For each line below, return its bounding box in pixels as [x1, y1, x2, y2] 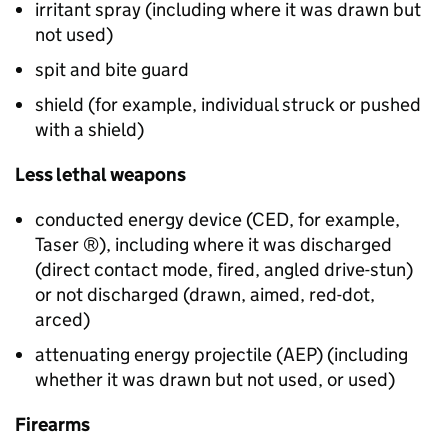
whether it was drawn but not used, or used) [35, 368, 395, 392]
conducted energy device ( [35, 208, 252, 232]
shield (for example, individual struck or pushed [35, 93, 421, 117]
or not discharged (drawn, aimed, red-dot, [35, 283, 375, 307]
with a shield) [35, 118, 144, 142]
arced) [35, 308, 90, 332]
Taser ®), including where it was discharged [35, 233, 392, 257]
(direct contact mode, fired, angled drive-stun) [35, 258, 413, 282]
